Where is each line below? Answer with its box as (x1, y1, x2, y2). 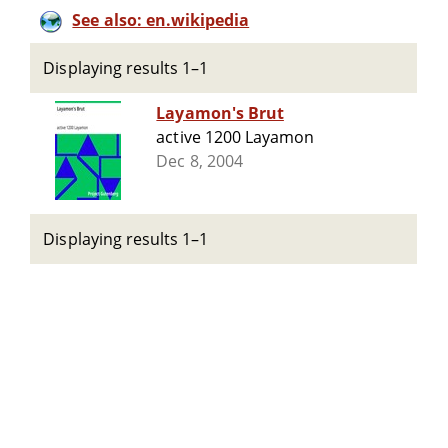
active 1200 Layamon (156, 126, 315, 149)
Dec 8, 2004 (156, 150, 243, 173)
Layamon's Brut (156, 102, 284, 125)
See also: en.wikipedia (72, 9, 250, 31)
